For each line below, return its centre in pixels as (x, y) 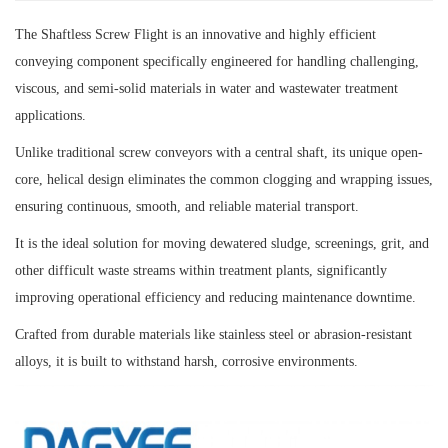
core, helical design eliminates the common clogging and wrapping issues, (224, 179)
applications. (50, 115)
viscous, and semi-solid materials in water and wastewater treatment (206, 88)
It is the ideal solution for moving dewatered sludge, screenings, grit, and (222, 243)
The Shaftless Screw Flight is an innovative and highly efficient (195, 34)
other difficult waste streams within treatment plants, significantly (201, 270)
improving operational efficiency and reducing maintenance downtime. (215, 297)
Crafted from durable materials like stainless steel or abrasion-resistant (213, 334)
